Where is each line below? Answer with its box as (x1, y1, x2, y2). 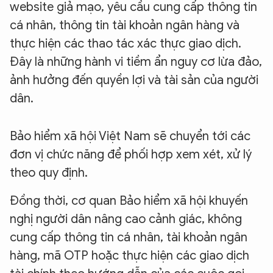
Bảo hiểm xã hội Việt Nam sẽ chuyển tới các (10, 129, 250, 144)
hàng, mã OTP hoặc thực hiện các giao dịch (10, 248, 249, 264)
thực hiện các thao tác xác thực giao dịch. (10, 36, 241, 52)
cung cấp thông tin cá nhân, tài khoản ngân (10, 230, 247, 246)
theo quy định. (10, 165, 88, 181)
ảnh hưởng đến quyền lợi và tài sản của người (10, 73, 258, 88)
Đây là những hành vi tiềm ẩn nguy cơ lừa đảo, (10, 54, 262, 70)
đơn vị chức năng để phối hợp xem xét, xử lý (10, 147, 252, 163)
